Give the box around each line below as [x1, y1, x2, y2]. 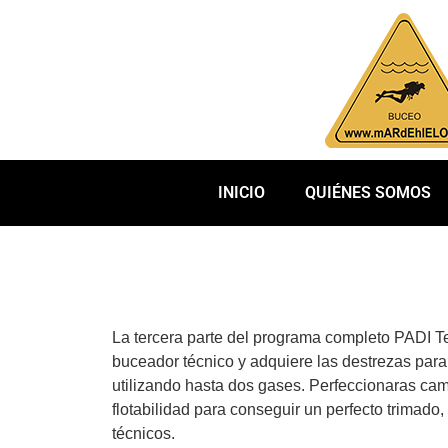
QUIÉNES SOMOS [304, 183, 431, 202]
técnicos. [112, 425, 175, 442]
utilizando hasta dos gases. [112, 377, 309, 394]
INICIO [217, 183, 265, 202]
